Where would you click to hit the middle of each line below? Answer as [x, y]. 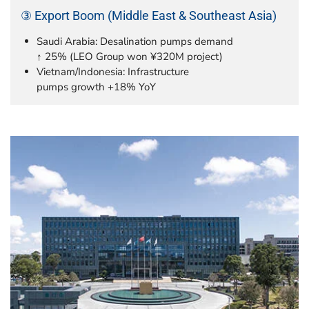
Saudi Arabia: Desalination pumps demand [134, 41]
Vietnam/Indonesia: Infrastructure [112, 71]
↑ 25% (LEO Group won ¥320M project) [129, 56]
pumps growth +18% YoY [96, 87]
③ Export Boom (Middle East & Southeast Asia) [149, 16]
